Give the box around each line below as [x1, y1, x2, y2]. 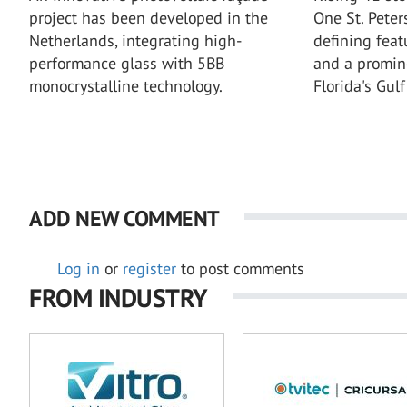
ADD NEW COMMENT [29, 203, 219, 233]
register [123, 257, 176, 279]
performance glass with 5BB [29, 52, 224, 74]
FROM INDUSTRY [29, 280, 208, 314]
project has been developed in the [29, 6, 268, 28]
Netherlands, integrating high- [29, 29, 242, 51]
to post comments [176, 257, 304, 279]
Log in [57, 257, 100, 279]
